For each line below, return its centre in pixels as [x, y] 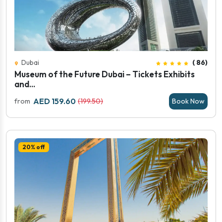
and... [25, 84]
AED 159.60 [55, 101]
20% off [33, 147]
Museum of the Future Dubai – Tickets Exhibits [105, 74]
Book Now [188, 101]
